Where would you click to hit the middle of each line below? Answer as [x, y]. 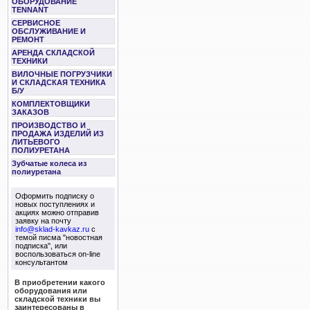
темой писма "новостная [58, 237]
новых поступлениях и [55, 204]
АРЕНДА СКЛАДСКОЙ [53, 53]
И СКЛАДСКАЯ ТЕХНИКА [59, 82]
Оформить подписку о [54, 195]
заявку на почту [43, 220]
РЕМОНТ [28, 39]
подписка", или [41, 245]
